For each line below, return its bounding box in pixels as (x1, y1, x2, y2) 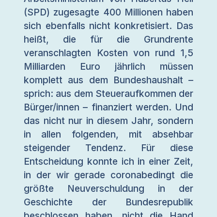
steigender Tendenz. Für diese (24, 142, 193, 154)
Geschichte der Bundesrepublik (24, 196, 193, 208)
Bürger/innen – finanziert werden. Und (24, 101, 193, 113)
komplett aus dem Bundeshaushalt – (24, 74, 193, 86)
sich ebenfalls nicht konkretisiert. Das (24, 20, 193, 32)
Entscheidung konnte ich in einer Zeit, (24, 155, 193, 168)
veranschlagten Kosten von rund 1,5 (24, 47, 193, 59)
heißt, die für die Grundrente (24, 33, 193, 46)
